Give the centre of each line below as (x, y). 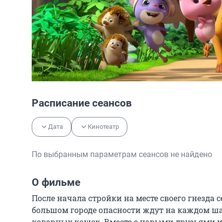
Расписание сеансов (82, 103)
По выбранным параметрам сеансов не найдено (122, 154)
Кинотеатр (103, 126)
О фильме (56, 182)
